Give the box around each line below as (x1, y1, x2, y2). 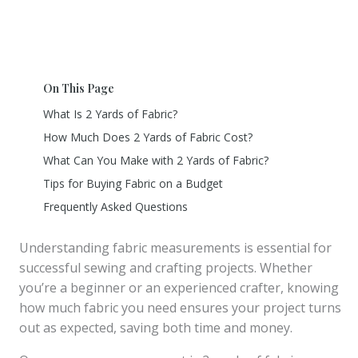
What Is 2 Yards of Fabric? (43, 106, 177, 121)
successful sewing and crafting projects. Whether (19, 259, 312, 276)
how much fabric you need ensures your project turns (19, 299, 341, 316)
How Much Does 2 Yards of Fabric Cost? (43, 129, 253, 145)
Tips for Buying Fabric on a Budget (43, 176, 223, 191)
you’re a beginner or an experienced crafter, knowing (19, 279, 339, 296)
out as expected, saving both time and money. (19, 319, 292, 336)
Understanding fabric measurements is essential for (19, 239, 332, 257)
